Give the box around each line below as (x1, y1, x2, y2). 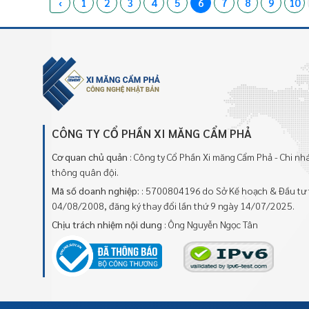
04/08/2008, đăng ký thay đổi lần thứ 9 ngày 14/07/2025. (52, 199, 295, 212)
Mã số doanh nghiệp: (52, 184, 139, 197)
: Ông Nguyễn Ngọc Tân (164, 218, 258, 230)
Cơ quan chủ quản (52, 150, 128, 163)
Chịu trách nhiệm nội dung (52, 218, 162, 230)
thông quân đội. (52, 166, 119, 178)
